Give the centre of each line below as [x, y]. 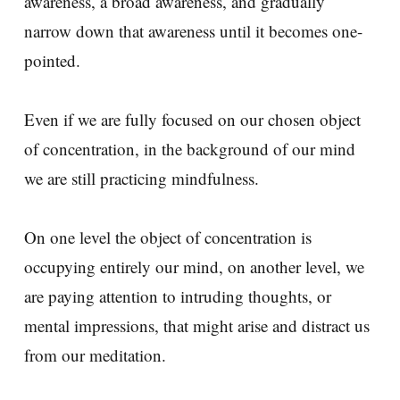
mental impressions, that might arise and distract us [197, 325]
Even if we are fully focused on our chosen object [192, 119]
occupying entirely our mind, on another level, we [194, 266]
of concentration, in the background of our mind [190, 148]
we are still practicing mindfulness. [147, 178]
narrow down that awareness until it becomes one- [193, 30]
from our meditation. [95, 354]
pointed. [52, 60]
